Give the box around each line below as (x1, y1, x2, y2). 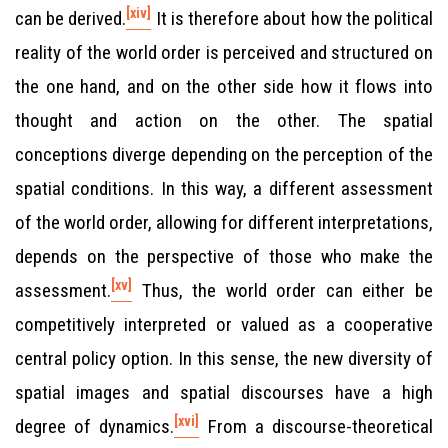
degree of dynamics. (15, 415, 175, 438)
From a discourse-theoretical (199, 415, 434, 438)
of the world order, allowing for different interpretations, (15, 211, 433, 234)
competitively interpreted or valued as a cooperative (15, 313, 433, 336)
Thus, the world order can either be (132, 279, 433, 302)
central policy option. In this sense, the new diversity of (15, 347, 433, 370)
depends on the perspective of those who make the (15, 245, 433, 268)
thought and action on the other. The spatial (15, 109, 433, 132)
